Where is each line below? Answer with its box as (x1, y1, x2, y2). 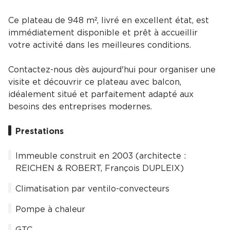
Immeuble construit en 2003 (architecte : (15, 152, 186, 161)
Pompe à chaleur (15, 205, 85, 214)
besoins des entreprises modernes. (8, 103, 152, 111)
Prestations (15, 127, 64, 136)
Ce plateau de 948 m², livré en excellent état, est (8, 16, 209, 25)
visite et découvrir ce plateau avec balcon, (8, 78, 181, 87)
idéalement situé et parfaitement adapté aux (8, 90, 194, 99)
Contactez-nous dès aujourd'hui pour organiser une (8, 66, 216, 74)
